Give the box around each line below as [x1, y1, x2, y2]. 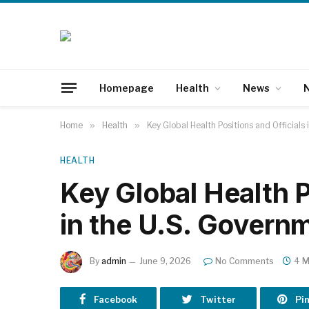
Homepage [99, 81, 154, 94]
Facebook [94, 294, 137, 305]
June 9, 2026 [139, 256, 191, 267]
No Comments [215, 256, 274, 267]
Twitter [199, 294, 236, 305]
